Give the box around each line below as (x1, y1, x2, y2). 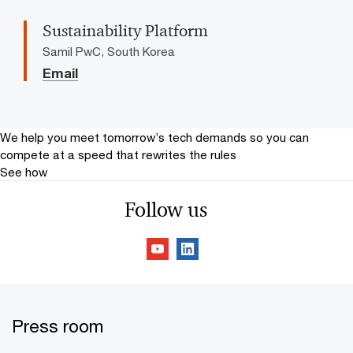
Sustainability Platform (43, 20, 208, 41)
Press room (12, 314, 103, 336)
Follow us (124, 196, 207, 222)
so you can (250, 129, 309, 144)
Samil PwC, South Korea (43, 43, 175, 58)
